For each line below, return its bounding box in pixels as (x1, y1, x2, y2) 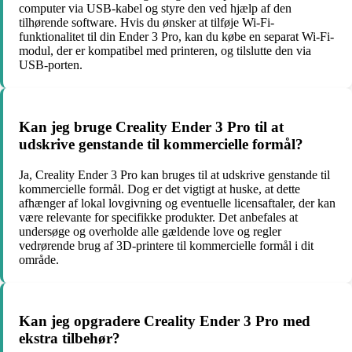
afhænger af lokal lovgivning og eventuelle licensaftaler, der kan (19, 196, 335, 210)
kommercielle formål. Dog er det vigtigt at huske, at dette (19, 181, 300, 196)
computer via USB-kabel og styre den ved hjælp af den (19, 2, 291, 16)
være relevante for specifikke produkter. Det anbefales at (19, 210, 298, 224)
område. (19, 252, 59, 266)
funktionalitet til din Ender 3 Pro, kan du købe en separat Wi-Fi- (19, 30, 334, 44)
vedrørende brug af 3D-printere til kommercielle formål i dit (19, 238, 313, 252)
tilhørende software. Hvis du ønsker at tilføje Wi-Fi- (19, 16, 274, 30)
